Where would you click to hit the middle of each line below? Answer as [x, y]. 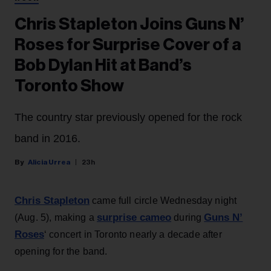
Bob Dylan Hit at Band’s [103, 66]
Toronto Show [69, 86]
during [188, 218]
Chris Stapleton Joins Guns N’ [129, 24]
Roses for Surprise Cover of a [128, 45]
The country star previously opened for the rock [128, 118]
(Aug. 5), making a [56, 218]
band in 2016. [47, 139]
